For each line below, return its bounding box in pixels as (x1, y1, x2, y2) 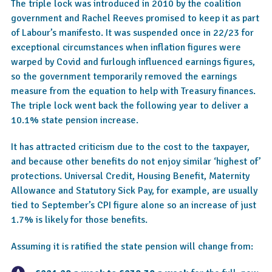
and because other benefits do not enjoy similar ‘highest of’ (11, 155, 261, 168)
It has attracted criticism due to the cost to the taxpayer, (11, 141, 250, 153)
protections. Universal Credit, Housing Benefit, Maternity (11, 170, 250, 182)
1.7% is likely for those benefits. (11, 214, 148, 226)
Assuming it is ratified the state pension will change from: (11, 240, 253, 253)
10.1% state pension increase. (11, 114, 138, 126)
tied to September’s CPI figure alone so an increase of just (11, 199, 256, 211)
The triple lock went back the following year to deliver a (11, 100, 248, 112)
